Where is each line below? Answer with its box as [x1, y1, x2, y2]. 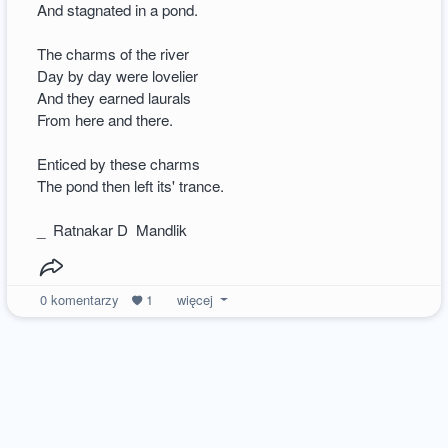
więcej [172, 289, 217, 309]
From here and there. [37, 108, 174, 130]
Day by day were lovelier [37, 64, 199, 86]
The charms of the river [37, 42, 190, 64]
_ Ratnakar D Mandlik [37, 218, 188, 240]
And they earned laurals [37, 86, 192, 108]
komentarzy [46, 289, 123, 309]
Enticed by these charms [37, 152, 201, 174]
